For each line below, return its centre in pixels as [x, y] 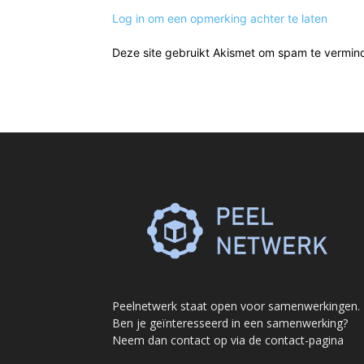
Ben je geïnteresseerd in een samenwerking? [230, 323]
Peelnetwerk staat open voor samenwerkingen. [236, 306]
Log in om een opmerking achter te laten [220, 18]
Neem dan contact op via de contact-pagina [228, 340]
